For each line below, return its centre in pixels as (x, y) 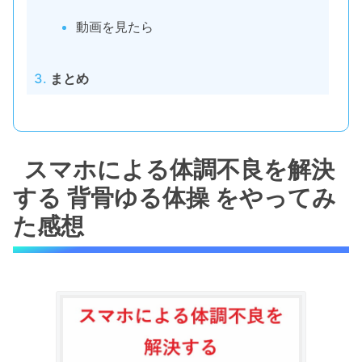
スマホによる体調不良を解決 (180, 169)
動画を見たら (114, 27)
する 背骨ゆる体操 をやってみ (175, 197)
